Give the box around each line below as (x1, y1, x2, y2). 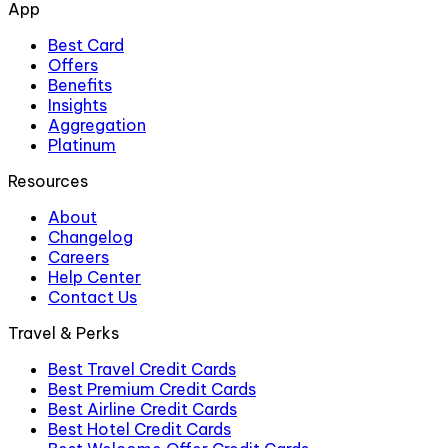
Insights (48, 95, 107, 116)
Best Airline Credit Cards (48, 399, 237, 420)
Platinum (48, 135, 116, 156)
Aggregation (48, 115, 146, 136)
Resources (8, 171, 88, 192)
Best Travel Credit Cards (48, 359, 236, 380)
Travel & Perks (8, 323, 119, 344)
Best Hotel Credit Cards (48, 419, 231, 440)
